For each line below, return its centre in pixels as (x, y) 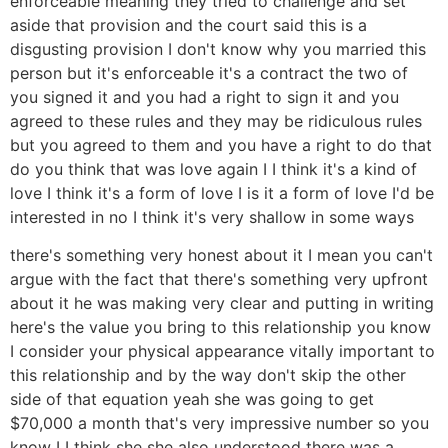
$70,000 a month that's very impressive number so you (219, 423)
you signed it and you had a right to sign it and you (204, 97)
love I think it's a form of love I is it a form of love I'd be (222, 193)
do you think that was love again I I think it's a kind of (213, 169)
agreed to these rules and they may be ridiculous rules (216, 121)
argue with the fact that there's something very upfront (219, 279)
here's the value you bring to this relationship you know (220, 327)
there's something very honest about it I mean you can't (221, 255)
